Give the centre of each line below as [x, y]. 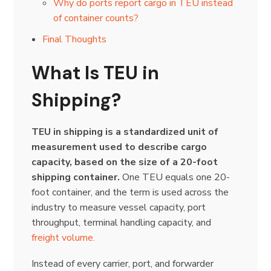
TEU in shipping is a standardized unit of [125, 132]
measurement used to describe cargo [119, 147]
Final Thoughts [74, 39]
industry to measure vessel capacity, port [119, 207]
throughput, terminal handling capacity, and [122, 222]
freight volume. [64, 237]
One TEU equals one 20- [175, 177]
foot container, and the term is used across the [130, 192]
